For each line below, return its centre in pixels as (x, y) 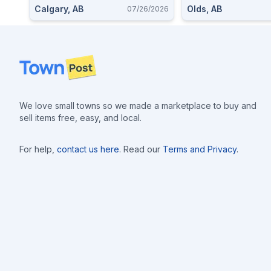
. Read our (140, 149)
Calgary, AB (59, 9)
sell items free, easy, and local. (80, 118)
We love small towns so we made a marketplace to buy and (138, 106)
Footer (34, 61)
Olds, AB (204, 9)
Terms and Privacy (200, 149)
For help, (37, 149)
